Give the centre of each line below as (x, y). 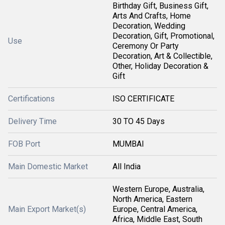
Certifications (31, 99)
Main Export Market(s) (47, 209)
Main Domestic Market (48, 166)
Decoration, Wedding (149, 26)
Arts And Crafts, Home (152, 16)
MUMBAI (128, 144)
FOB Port (24, 144)
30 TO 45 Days (139, 121)
